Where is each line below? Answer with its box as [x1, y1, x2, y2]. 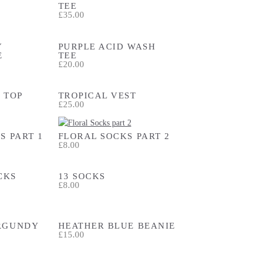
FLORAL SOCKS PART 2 [58, 130, 170, 141]
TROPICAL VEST [58, 90, 137, 100]
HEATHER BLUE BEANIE [58, 220, 176, 230]
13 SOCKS [58, 171, 105, 181]
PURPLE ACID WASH [58, 41, 156, 51]
